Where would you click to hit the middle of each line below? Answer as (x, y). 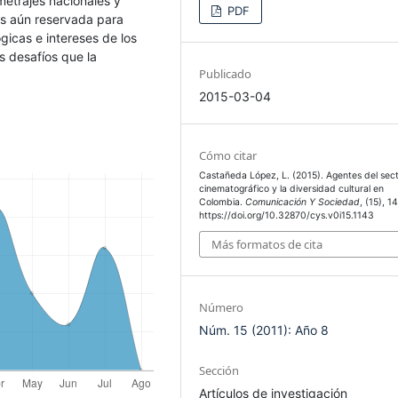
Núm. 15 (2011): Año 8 (264, 330)
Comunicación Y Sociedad (303, 202)
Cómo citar (228, 155)
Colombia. (223, 202)
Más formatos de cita (267, 245)
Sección (219, 371)
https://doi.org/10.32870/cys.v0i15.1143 (287, 215)
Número (222, 308)
